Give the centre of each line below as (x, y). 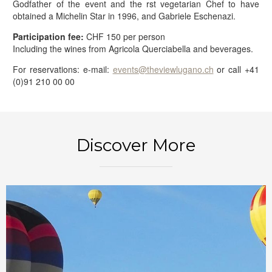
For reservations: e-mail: (63, 69)
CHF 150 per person (125, 36)
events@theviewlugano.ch (163, 69)
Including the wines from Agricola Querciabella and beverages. (133, 49)
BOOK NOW (136, 109)
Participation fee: (49, 36)
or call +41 (236, 69)
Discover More (136, 145)
